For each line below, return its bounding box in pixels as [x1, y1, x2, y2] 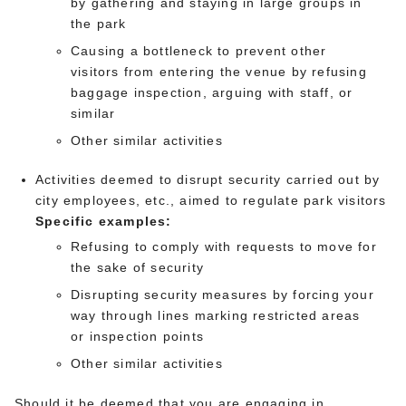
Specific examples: [35, 213, 172, 228]
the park [71, 15, 127, 31]
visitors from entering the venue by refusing [71, 63, 367, 79]
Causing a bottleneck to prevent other [71, 43, 327, 58]
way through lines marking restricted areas [71, 307, 361, 323]
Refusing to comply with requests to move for [71, 238, 377, 254]
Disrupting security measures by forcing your [71, 286, 374, 302]
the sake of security [71, 259, 204, 275]
